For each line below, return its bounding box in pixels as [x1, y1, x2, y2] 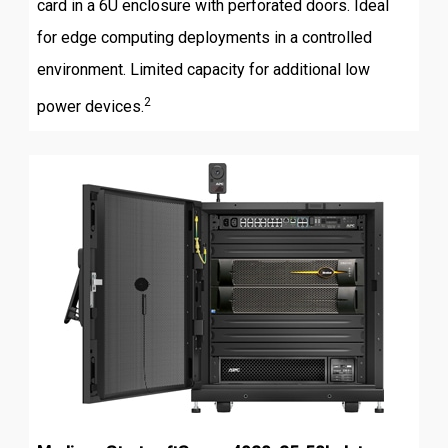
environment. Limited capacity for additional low [36, 60, 370, 80]
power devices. [36, 97, 144, 117]
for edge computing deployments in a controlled [36, 28, 372, 48]
